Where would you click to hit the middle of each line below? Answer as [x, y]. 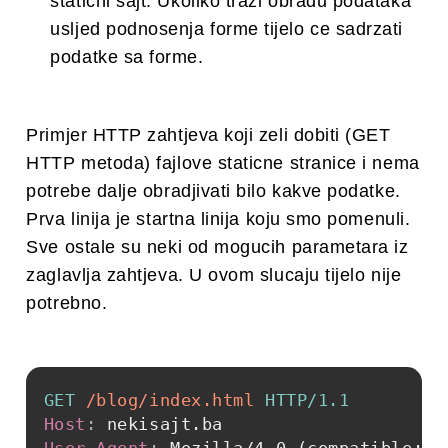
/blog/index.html [170, 401]
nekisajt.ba [164, 425]
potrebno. [67, 302]
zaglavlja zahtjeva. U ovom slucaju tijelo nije [214, 274]
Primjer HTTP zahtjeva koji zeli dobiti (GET [208, 134]
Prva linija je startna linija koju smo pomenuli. [218, 218]
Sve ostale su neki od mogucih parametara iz [217, 246]
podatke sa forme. [127, 56]
